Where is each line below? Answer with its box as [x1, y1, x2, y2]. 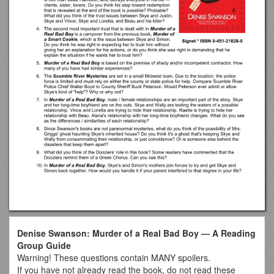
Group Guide [17, 239, 71, 251]
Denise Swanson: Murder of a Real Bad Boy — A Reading [17, 226, 256, 239]
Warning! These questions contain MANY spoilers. [17, 251, 210, 264]
